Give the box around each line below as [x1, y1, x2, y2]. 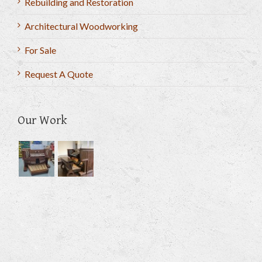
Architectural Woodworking [25, 20, 138, 32]
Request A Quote [25, 68, 93, 80]
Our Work [18, 113, 67, 127]
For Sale [25, 44, 56, 56]
